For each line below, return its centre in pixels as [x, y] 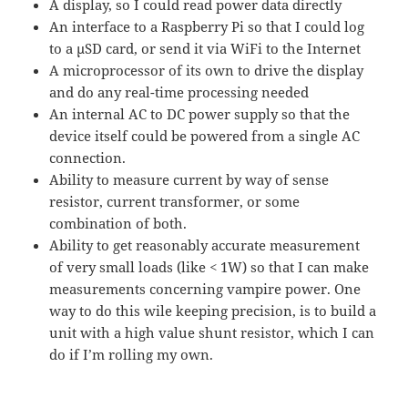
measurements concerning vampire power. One [205, 289]
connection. [88, 158]
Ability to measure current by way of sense [189, 180]
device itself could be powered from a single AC [205, 136]
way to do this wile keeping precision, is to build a [213, 311]
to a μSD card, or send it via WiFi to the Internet [205, 49]
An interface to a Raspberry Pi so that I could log [207, 27]
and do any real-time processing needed [179, 92]
